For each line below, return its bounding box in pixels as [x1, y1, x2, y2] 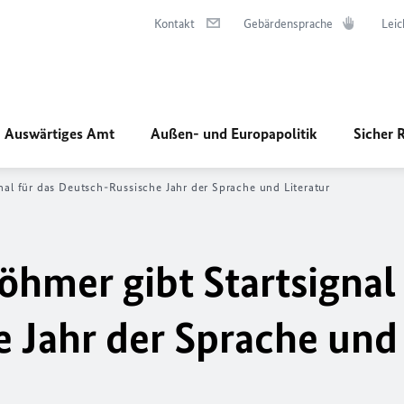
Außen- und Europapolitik [151, 124, 317, 142]
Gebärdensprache [243, 16, 333, 32]
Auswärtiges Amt [5, 124, 115, 142]
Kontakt [154, 16, 195, 32]
